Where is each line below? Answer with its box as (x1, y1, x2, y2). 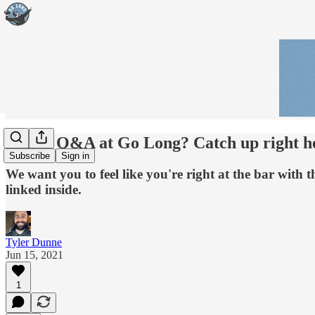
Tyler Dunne (6, 236, 62, 248)
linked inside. (6, 181, 82, 197)
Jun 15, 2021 (6, 248, 63, 261)
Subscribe (9, 150, 50, 162)
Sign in (61, 150, 89, 162)
